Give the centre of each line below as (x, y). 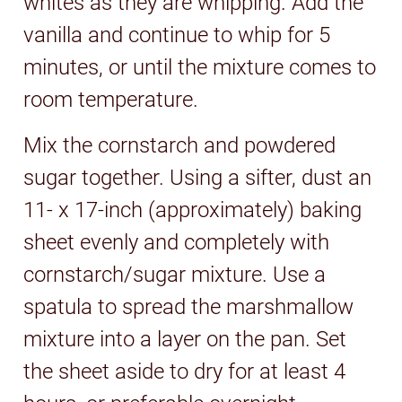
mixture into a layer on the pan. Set (185, 339)
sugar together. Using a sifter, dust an (198, 177)
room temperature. (111, 99)
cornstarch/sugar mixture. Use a (175, 274)
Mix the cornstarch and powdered (180, 145)
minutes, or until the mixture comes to (200, 67)
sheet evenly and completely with (177, 242)
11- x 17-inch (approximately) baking (193, 210)
